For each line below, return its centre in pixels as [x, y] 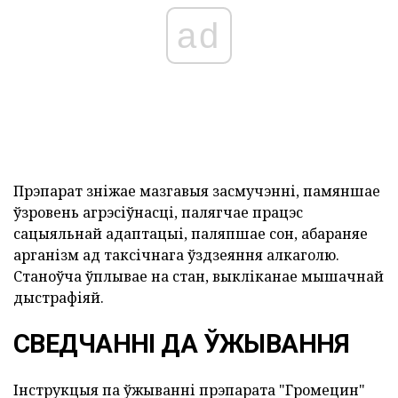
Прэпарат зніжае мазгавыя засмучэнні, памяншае [197, 191]
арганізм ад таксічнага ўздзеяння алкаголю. [176, 255]
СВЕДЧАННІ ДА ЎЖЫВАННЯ [182, 343]
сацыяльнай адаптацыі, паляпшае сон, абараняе [191, 233]
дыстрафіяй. [59, 297]
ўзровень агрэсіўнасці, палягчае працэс [158, 212]
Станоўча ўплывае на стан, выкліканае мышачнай [199, 276]
